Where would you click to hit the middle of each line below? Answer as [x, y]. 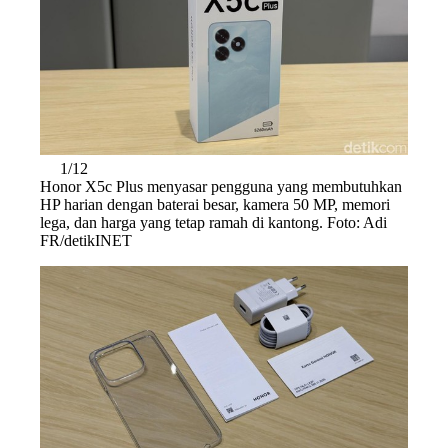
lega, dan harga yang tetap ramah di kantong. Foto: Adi [213, 222]
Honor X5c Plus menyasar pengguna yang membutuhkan [221, 186]
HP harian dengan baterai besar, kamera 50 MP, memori [215, 204]
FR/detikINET [86, 240]
